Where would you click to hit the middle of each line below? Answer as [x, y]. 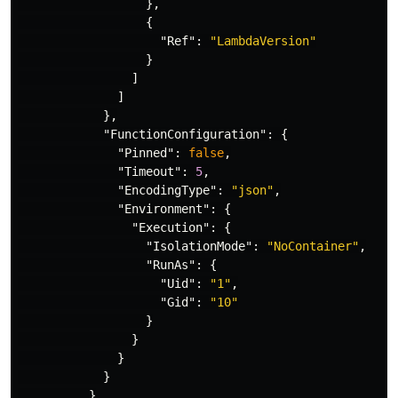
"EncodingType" [167, 190]
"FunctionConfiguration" [185, 134]
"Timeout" [149, 171]
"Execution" [171, 227]
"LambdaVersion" [263, 41]
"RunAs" [171, 265]
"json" [252, 190]
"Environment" [163, 209]
